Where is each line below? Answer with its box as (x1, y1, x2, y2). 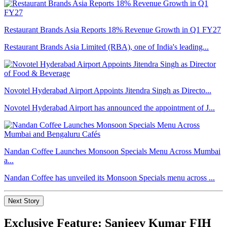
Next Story (8, 197, 40, 205)
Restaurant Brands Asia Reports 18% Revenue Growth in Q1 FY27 (4, 25, 221, 34)
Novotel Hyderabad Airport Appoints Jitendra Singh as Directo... (4, 86, 211, 95)
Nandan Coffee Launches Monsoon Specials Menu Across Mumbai (4, 147, 220, 156)
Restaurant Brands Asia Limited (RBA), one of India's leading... (4, 43, 209, 52)
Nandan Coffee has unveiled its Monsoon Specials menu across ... (4, 173, 215, 182)
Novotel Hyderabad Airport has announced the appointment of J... (4, 103, 215, 112)
